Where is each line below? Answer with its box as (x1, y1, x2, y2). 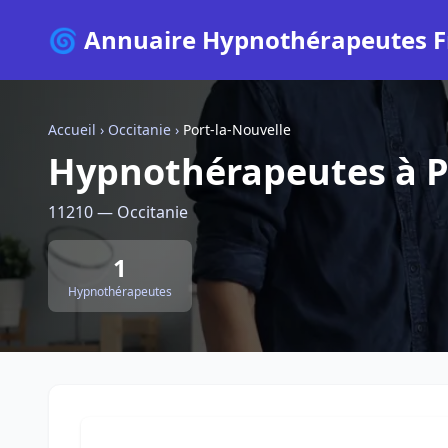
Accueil (48, 120, 96, 139)
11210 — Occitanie (48, 201, 188, 223)
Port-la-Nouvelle (183, 120, 291, 139)
